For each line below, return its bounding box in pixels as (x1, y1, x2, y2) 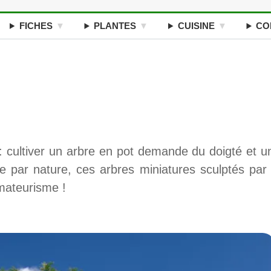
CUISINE (177, 21, 215, 31)
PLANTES (94, 21, 137, 31)
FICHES (19, 21, 53, 31)
